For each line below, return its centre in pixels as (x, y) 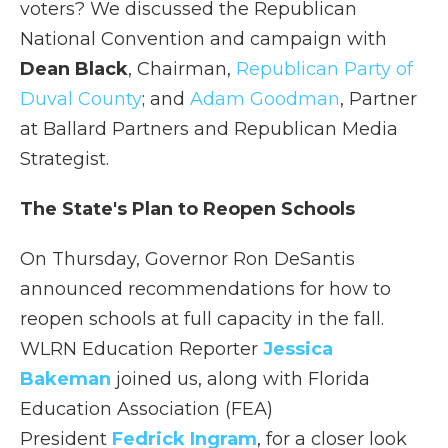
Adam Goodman (265, 99)
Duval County (81, 99)
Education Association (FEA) (146, 409)
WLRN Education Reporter (141, 349)
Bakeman (65, 379)
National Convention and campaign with (203, 39)
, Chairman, (182, 69)
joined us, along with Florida (240, 379)
